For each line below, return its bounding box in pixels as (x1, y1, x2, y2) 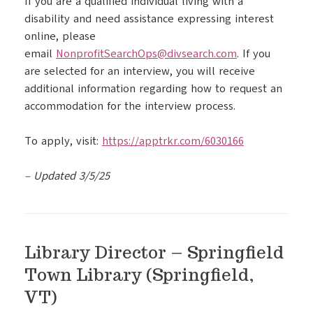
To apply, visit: (24, 133, 102, 149)
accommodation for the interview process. (24, 99, 235, 114)
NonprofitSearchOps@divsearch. (56, 46, 216, 61)
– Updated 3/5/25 (24, 168, 110, 184)
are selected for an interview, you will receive (24, 64, 255, 79)
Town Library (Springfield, (24, 264, 254, 286)
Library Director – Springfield (24, 242, 284, 263)
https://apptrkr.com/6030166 (102, 133, 244, 149)
